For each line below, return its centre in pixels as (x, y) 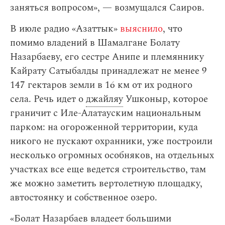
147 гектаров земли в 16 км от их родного (101, 85)
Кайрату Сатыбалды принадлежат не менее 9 (108, 71)
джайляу (104, 99)
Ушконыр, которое (165, 99)
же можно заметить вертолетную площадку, (106, 184)
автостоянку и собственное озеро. (84, 198)
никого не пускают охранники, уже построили (111, 141)
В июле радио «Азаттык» (65, 29)
